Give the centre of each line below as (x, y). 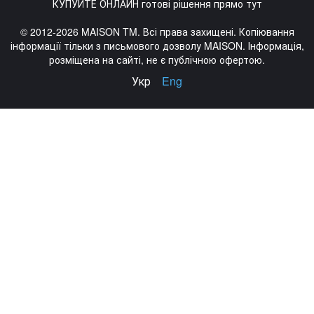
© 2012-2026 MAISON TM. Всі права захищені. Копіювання (157, 32)
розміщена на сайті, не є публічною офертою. (157, 60)
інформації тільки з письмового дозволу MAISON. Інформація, (157, 46)
